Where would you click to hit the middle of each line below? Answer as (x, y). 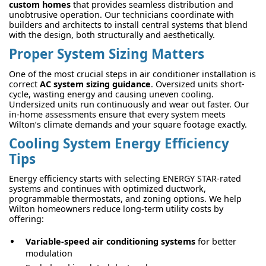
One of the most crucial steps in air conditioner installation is (132, 74)
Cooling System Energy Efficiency (119, 143)
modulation (49, 253)
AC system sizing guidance (95, 84)
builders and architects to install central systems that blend (128, 25)
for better (216, 241)
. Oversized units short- (198, 84)
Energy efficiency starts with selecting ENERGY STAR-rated (125, 178)
